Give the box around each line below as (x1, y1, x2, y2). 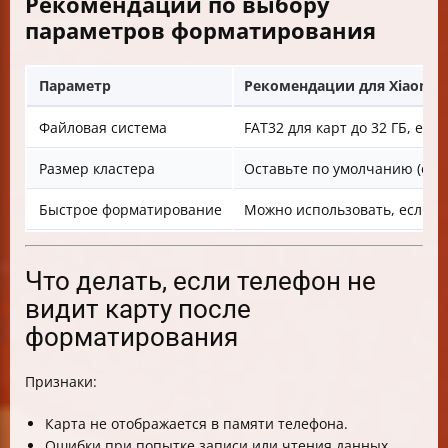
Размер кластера (39, 159, 155, 179)
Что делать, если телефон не (25, 266, 376, 297)
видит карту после (25, 294, 251, 325)
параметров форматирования (25, 15, 376, 46)
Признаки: (25, 372, 97, 392)
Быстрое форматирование (39, 200, 222, 220)
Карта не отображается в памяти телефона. (45, 414, 348, 434)
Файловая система (39, 118, 167, 138)
